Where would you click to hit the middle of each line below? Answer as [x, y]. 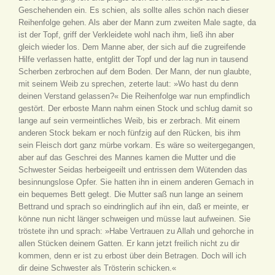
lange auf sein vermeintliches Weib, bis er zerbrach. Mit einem [129, 121]
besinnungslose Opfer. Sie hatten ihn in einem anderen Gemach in [136, 182]
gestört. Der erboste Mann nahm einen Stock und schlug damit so [135, 108]
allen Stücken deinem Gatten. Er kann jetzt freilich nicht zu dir [129, 243]
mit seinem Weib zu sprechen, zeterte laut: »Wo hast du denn [128, 84]
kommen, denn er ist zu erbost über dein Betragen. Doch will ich [132, 256]
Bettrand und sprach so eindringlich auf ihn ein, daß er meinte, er [134, 207]
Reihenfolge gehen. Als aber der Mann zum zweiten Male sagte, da [137, 22]
